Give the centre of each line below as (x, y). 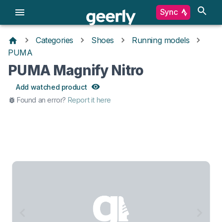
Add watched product (52, 87)
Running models (161, 40)
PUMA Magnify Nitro (76, 70)
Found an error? (41, 100)
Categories (55, 40)
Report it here (89, 100)
